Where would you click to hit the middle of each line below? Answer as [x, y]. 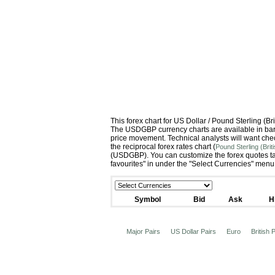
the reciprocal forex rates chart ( [163, 147]
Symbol [148, 199]
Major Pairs [143, 231]
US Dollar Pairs [193, 231]
